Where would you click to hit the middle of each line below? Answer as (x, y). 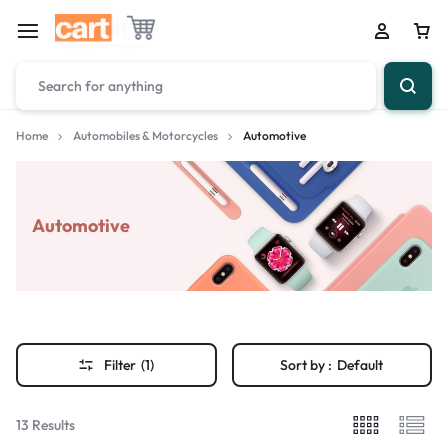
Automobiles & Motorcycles (145, 135)
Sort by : (306, 365)
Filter (120, 365)
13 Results (45, 424)
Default (360, 365)
